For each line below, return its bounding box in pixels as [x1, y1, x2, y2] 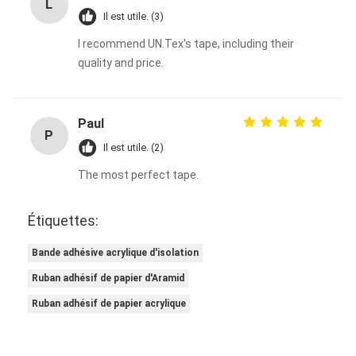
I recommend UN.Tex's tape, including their [77, 37, 294, 50]
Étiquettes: [28, 211, 99, 229]
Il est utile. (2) [103, 141, 164, 153]
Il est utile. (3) [103, 10, 164, 22]
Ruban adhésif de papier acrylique [32, 297, 187, 309]
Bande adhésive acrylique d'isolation [32, 246, 199, 258]
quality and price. [77, 56, 164, 69]
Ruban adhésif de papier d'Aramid [32, 272, 185, 284]
